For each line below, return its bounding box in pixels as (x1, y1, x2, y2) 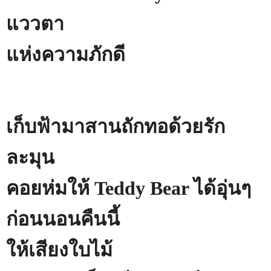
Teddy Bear (94, 177, 194, 200)
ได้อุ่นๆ (194, 177, 251, 200)
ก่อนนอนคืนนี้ (6, 208, 120, 230)
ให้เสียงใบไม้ (6, 239, 113, 261)
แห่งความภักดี (6, 43, 125, 65)
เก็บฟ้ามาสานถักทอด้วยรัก (6, 116, 225, 138)
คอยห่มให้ (6, 177, 94, 200)
